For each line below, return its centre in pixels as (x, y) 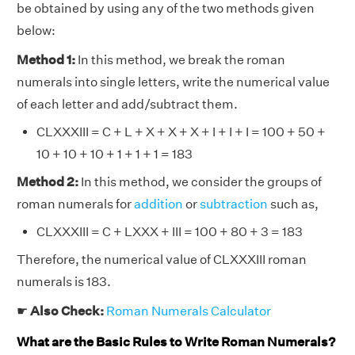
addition (158, 204)
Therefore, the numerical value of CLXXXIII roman (162, 260)
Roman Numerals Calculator (189, 311)
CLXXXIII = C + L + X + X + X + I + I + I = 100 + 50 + (181, 132)
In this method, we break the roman (180, 60)
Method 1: (46, 60)
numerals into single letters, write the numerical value (173, 82)
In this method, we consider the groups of (200, 182)
